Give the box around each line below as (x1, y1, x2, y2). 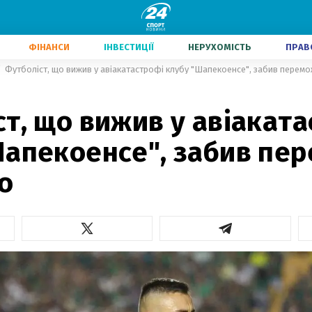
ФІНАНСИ (29, 42, 70, 52)
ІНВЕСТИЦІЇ (104, 42, 154, 52)
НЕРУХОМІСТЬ (188, 42, 251, 52)
